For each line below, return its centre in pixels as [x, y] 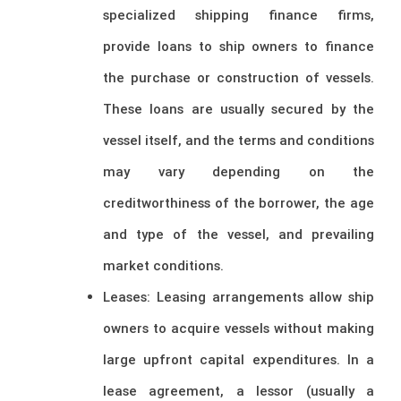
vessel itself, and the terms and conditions [239, 140]
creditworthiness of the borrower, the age [239, 202]
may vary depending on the [239, 171]
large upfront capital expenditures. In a [239, 359]
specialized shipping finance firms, [239, 14]
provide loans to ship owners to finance [239, 46]
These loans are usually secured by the [239, 108]
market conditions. [163, 265]
